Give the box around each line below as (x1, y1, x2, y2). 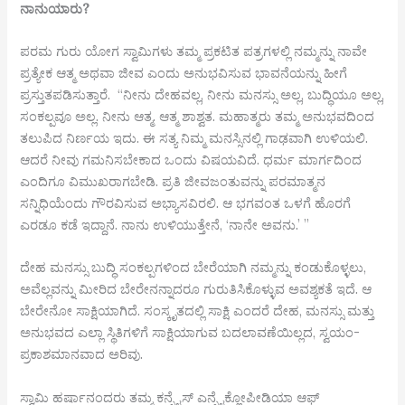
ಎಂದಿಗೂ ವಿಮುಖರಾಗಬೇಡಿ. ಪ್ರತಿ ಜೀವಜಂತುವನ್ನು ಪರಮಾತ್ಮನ (20, 172, 326, 190)
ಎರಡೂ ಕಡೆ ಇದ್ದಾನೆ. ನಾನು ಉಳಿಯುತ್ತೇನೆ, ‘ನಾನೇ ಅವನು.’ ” (20, 215, 310, 233)
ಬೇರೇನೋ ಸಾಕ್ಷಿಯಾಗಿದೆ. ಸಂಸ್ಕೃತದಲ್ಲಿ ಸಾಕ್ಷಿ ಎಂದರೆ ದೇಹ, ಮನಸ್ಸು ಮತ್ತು (20, 302, 375, 320)
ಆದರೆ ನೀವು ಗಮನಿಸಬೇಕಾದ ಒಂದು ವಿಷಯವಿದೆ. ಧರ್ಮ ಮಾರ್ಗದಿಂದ (20, 150, 363, 168)
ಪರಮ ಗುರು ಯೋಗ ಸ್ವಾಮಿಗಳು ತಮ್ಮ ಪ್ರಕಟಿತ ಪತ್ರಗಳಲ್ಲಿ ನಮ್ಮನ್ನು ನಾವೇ (20, 42, 368, 60)
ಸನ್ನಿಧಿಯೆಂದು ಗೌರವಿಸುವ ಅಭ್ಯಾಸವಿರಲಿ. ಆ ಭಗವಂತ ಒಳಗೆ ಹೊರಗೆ (20, 193, 352, 212)
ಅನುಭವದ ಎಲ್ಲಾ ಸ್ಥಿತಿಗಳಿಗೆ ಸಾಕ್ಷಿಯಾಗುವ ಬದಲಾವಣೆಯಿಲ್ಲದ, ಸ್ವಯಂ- (20, 324, 361, 342)
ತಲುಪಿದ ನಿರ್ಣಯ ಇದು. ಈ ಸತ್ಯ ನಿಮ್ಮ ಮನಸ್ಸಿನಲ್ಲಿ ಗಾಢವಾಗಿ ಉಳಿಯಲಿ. (20, 128, 369, 146)
